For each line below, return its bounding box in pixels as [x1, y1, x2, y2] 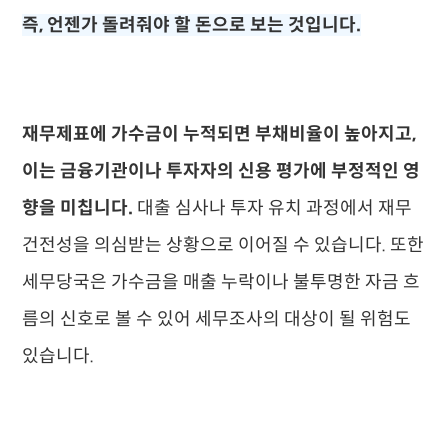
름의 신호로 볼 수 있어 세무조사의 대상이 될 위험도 [22, 308, 412, 330]
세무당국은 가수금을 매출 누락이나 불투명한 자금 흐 [22, 271, 421, 293]
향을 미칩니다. [22, 197, 138, 219]
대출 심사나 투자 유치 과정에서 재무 [137, 197, 413, 219]
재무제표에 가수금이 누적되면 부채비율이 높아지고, [22, 123, 417, 145]
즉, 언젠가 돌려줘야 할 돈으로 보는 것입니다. [22, 14, 362, 36]
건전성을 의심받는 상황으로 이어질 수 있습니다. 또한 [22, 234, 425, 256]
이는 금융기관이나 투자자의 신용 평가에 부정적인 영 [22, 160, 421, 182]
